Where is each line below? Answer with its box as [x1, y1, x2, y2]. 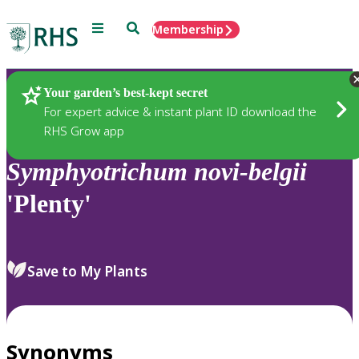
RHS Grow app [43, 122, 124, 139]
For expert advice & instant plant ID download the [43, 103, 317, 119]
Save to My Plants [27, 261, 147, 280]
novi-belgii [194, 157, 307, 187]
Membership [152, 22, 224, 37]
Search [126, 20, 163, 34]
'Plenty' [6, 189, 91, 219]
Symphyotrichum [6, 157, 188, 187]
